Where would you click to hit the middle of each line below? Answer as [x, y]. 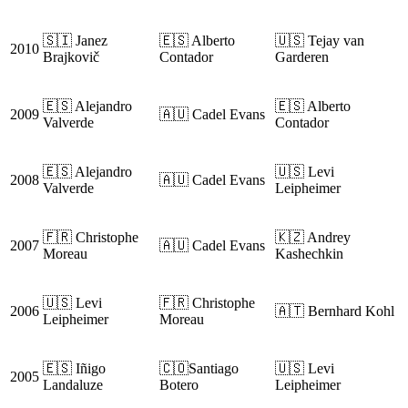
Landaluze [73, 385]
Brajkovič [71, 57]
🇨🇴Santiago [199, 369]
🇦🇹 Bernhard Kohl [335, 311]
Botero [179, 385]
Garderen [302, 57]
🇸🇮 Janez [75, 41]
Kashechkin [309, 254]
